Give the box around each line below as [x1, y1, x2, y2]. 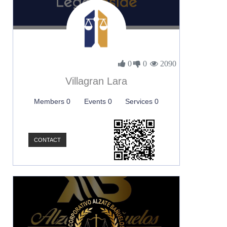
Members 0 [34, 97, 71, 105]
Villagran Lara [65, 75, 127, 87]
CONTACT [34, 137, 61, 143]
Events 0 [84, 97, 112, 105]
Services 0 [125, 97, 159, 105]
